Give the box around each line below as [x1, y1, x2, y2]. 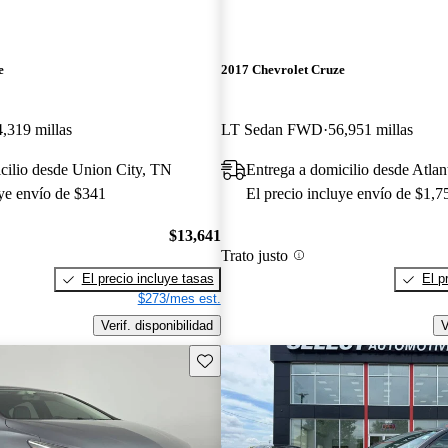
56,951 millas [327, 120, 413, 138]
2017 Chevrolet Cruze [220, 62, 345, 78]
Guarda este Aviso [195, 351, 304, 367]
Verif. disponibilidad [100, 317, 213, 333]
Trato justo [220, 246, 288, 264]
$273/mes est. [137, 291, 221, 307]
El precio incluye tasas [81, 271, 214, 287]
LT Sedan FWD [220, 120, 323, 138]
